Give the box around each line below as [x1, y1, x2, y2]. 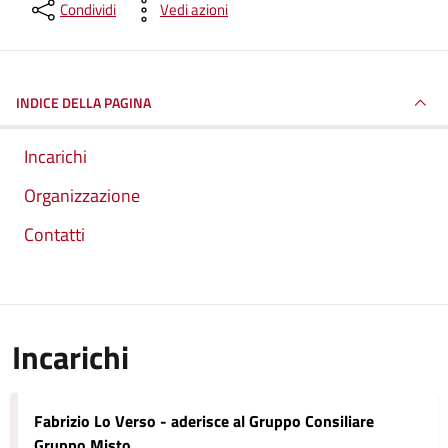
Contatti [24, 221, 85, 248]
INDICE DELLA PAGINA [16, 92, 151, 113]
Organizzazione [24, 182, 140, 209]
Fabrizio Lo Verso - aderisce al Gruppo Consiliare [34, 409, 374, 433]
